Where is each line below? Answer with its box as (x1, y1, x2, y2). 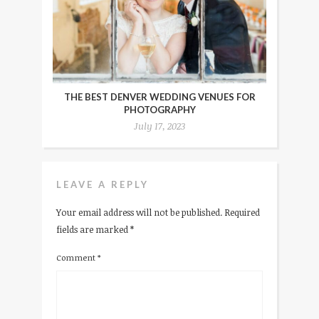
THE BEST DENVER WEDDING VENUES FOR (63, 91, 256, 103)
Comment (56, 251, 98, 263)
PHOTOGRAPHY (123, 104, 196, 116)
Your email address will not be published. (56, 206, 222, 219)
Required (224, 206, 260, 219)
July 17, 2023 (134, 120, 185, 133)
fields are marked (56, 223, 130, 236)
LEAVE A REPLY (56, 179, 149, 191)
